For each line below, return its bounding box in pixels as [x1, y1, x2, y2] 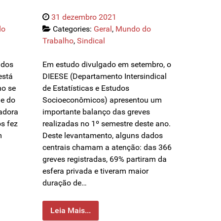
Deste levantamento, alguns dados [42, 131, 163, 141]
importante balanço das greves [42, 107, 150, 117]
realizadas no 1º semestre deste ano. [42, 119, 171, 129]
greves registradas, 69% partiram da [42, 154, 167, 164]
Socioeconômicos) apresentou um [42, 95, 162, 105]
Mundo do [115, 24, 151, 34]
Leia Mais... [50, 206, 91, 216]
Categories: [53, 24, 94, 34]
